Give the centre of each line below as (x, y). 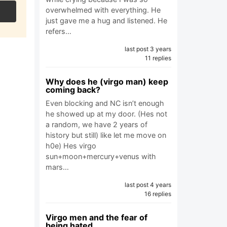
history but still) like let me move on (106, 135)
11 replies (158, 58)
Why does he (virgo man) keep (107, 82)
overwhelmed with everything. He (103, 10)
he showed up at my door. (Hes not (106, 114)
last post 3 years (148, 49)
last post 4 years (148, 185)
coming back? (73, 90)
